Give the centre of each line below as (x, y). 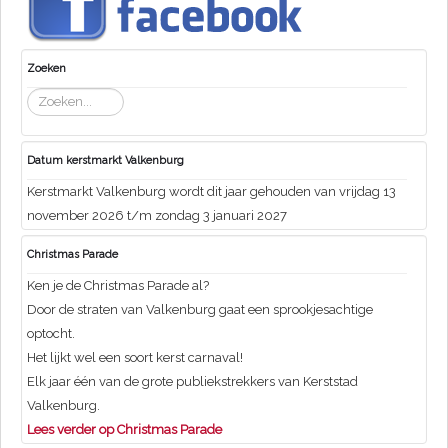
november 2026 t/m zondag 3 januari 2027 (157, 215)
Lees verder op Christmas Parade (124, 429)
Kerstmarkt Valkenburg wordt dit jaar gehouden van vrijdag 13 (211, 191)
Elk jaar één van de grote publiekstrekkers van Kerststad (192, 381)
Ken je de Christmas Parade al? (118, 285)
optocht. (51, 333)
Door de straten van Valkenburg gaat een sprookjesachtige (200, 309)
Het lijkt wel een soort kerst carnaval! (135, 357)
